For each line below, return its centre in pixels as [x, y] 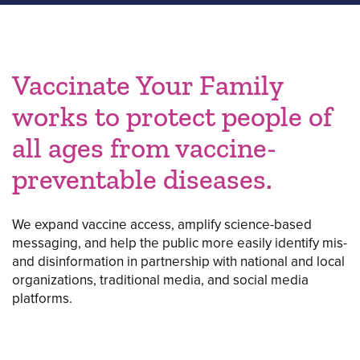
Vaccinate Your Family [147, 85]
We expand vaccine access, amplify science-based [162, 225]
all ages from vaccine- [144, 148]
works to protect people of [172, 117]
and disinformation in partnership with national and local [178, 262]
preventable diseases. [142, 179]
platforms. [42, 299]
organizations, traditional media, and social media [160, 280]
